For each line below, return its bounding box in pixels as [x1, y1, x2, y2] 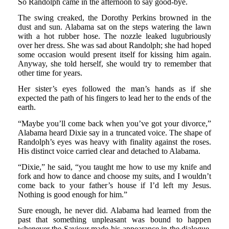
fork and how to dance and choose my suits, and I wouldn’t [17, 171, 212, 180]
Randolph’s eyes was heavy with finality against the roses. [17, 137, 212, 146]
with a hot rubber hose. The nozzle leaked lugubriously [17, 31, 212, 40]
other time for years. [17, 68, 82, 77]
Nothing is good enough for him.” [17, 190, 127, 199]
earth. [17, 103, 36, 112]
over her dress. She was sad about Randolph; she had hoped [17, 40, 212, 50]
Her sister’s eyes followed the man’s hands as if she [17, 84, 212, 94]
